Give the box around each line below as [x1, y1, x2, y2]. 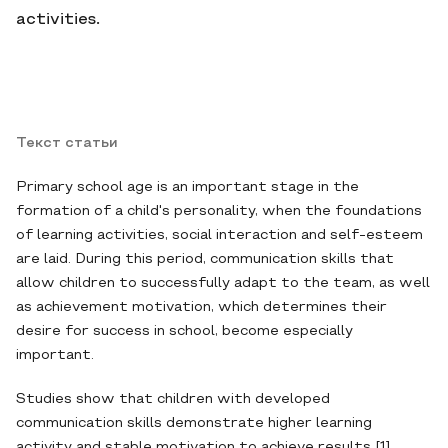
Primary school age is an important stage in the [16, 181, 359, 194]
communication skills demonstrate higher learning [16, 417, 372, 430]
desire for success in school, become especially [16, 325, 353, 338]
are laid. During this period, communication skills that [16, 253, 394, 266]
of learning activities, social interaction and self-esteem [16, 229, 423, 242]
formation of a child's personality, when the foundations [16, 205, 422, 218]
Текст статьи [16, 137, 118, 150]
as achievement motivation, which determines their [16, 301, 387, 314]
